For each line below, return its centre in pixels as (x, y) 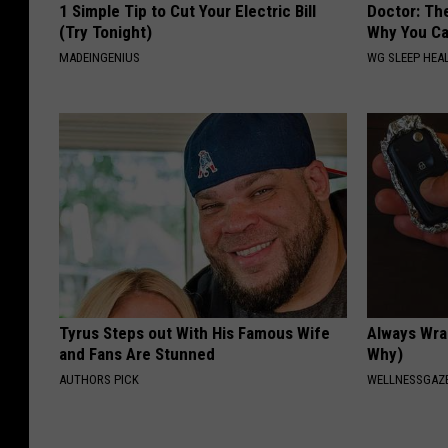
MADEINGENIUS (99, 58)
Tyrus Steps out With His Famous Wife (194, 333)
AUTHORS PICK (99, 380)
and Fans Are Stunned (137, 354)
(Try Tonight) (105, 32)
